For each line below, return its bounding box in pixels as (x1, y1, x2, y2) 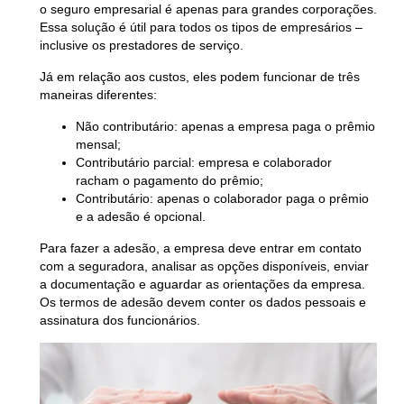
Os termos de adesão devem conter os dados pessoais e (39, 295, 366, 310)
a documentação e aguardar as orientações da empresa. (39, 277, 365, 292)
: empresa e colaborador (190, 155, 332, 170)
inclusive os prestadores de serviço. (39, 38, 247, 53)
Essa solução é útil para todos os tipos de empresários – (39, 20, 363, 35)
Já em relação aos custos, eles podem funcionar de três (39, 69, 360, 85)
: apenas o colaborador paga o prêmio (149, 191, 369, 207)
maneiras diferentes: (39, 87, 161, 103)
